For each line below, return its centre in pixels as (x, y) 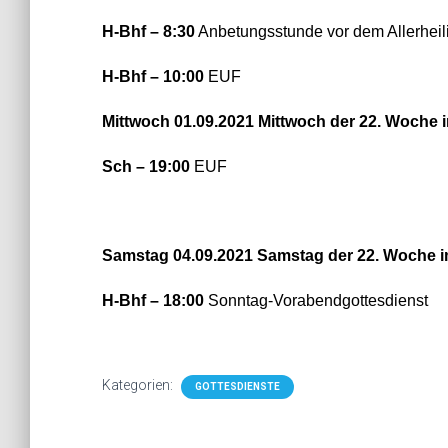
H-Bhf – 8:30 (148, 31)
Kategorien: (139, 385)
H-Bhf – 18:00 (153, 300)
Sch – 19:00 (146, 166)
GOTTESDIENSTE (237, 386)
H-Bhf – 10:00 (153, 76)
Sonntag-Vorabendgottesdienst (316, 300)
